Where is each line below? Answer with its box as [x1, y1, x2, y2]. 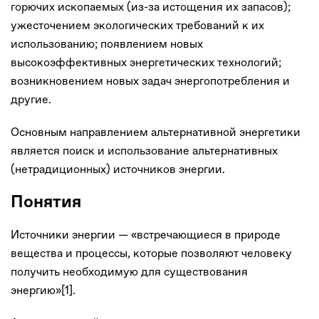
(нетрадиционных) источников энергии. [11, 162, 225, 176]
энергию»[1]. [11, 283, 75, 297]
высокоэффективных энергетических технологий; [11, 55, 281, 69]
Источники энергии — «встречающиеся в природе [11, 227, 281, 241]
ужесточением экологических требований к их [11, 18, 264, 32]
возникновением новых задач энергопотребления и [11, 73, 290, 88]
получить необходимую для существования [11, 264, 248, 278]
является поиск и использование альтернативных [11, 143, 278, 157]
